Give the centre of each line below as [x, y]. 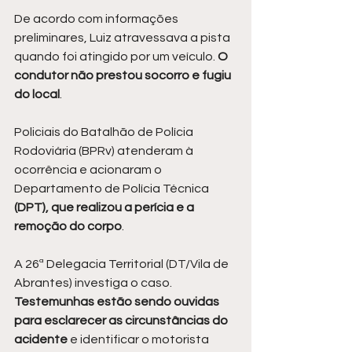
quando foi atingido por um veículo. [116, 57]
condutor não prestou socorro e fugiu [124, 76]
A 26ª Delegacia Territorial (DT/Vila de [123, 264]
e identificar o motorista [141, 340]
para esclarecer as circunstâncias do [122, 321]
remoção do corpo [68, 227]
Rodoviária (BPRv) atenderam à [105, 151]
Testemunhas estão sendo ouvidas [118, 302]
